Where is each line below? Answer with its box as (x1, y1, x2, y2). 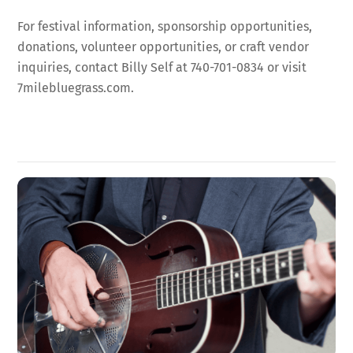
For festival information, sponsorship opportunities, (17, 18, 313, 34)
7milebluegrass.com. (17, 80, 135, 95)
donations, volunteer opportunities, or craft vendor (17, 39, 310, 54)
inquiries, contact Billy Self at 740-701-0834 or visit (17, 59, 307, 75)
